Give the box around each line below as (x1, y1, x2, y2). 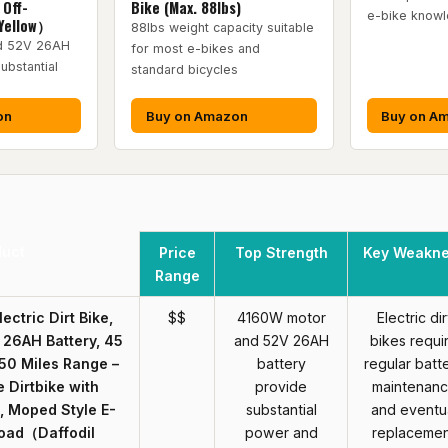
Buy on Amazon (145, 107, 248, 124)
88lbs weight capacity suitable (131, 20, 315, 36)
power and (244, 424, 318, 442)
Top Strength (234, 244, 328, 262)
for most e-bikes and (131, 41, 261, 57)
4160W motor (236, 309, 326, 327)
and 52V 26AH (233, 332, 329, 350)
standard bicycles (131, 62, 239, 78)
